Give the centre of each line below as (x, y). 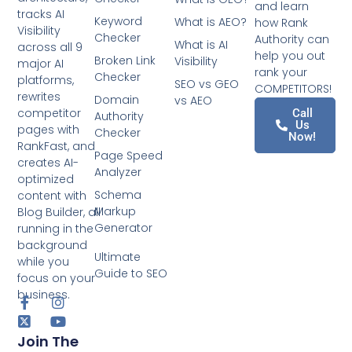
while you (44, 262)
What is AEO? (210, 22)
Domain (116, 99)
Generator (123, 227)
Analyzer (117, 172)
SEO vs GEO (206, 84)
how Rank (281, 22)
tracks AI (41, 15)
